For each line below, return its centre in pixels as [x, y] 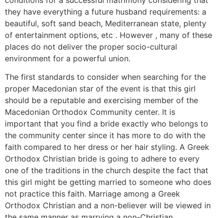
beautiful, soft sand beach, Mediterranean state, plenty [106, 23]
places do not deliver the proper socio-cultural [91, 47]
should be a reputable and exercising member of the [101, 100]
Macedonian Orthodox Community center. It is [90, 112]
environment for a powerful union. [68, 58]
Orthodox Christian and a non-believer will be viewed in [108, 206]
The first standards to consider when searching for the [105, 77]
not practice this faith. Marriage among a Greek [92, 194]
